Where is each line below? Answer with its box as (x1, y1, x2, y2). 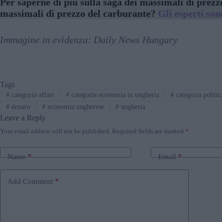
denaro (9, 103, 30, 111)
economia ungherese (45, 103, 104, 111)
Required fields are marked (112, 127, 185, 135)
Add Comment (7, 177, 53, 185)
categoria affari (9, 91, 54, 99)
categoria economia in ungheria (69, 91, 159, 99)
